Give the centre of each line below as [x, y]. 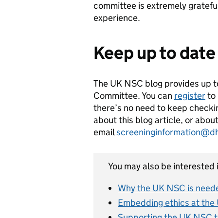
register [190, 96]
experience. [117, 18]
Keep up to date [154, 53]
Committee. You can [134, 96]
